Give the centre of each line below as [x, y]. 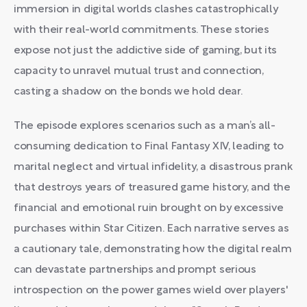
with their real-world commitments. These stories [142, 30]
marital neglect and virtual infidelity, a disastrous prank [153, 167]
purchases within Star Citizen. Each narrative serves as [151, 229]
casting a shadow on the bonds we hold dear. [128, 92]
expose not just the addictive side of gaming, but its [146, 51]
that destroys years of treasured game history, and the [152, 188]
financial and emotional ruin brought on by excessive [149, 208]
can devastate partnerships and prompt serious [135, 270]
